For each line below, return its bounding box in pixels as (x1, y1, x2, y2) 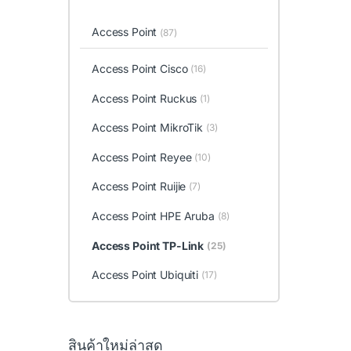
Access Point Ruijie (91, 179, 186, 194)
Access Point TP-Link (91, 238, 204, 252)
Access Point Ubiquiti (91, 268, 199, 282)
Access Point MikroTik (91, 121, 204, 135)
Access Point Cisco (91, 62, 188, 76)
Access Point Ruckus (91, 91, 197, 105)
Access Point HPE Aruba (91, 209, 215, 223)
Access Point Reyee (91, 150, 192, 164)
